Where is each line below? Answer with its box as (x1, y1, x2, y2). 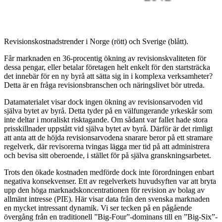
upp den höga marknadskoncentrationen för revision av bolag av (4, 186, 205, 195)
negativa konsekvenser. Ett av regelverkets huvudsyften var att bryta (4, 177, 216, 186)
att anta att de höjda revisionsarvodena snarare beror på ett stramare (4, 133, 213, 142)
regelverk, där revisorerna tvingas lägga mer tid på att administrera (4, 142, 210, 151)
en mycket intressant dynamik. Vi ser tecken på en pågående (4, 204, 192, 213)
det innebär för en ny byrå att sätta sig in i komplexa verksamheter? (4, 72, 213, 81)
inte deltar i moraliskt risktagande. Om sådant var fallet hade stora (4, 115, 208, 124)
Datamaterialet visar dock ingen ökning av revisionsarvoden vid (4, 98, 203, 107)
